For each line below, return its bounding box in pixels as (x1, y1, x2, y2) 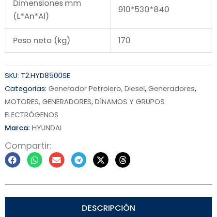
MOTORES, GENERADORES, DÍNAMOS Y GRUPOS (5, 96, 165, 107)
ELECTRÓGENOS (5, 109, 59, 120)
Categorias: (5, 83, 46, 94)
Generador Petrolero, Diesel (48, 83, 145, 94)
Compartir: (5, 139, 52, 152)
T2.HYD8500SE (21, 70, 70, 81)
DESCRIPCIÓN (82, 202, 135, 214)
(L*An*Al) (13, 11, 49, 22)
